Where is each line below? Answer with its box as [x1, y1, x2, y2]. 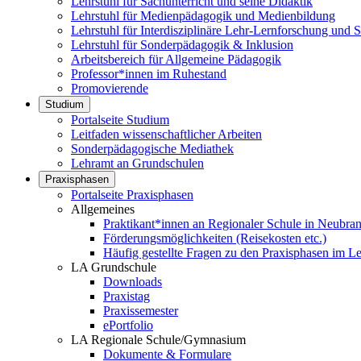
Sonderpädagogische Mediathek [71, 142, 234, 156]
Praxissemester [103, 304, 178, 317]
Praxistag [103, 289, 150, 303]
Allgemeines [71, 202, 135, 216]
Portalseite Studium [71, 113, 169, 127]
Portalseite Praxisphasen [71, 188, 193, 201]
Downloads [103, 275, 162, 288]
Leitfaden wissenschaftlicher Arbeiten [71, 127, 262, 141]
